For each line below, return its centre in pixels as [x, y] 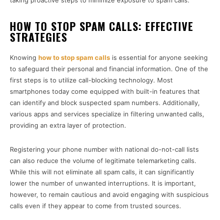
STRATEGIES [39, 37]
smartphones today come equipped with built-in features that [105, 92]
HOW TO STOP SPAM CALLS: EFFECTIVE [102, 26]
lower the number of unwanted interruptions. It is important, [103, 183]
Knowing [24, 58]
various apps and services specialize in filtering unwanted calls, [107, 114]
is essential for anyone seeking [159, 58]
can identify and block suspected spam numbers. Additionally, [105, 103]
